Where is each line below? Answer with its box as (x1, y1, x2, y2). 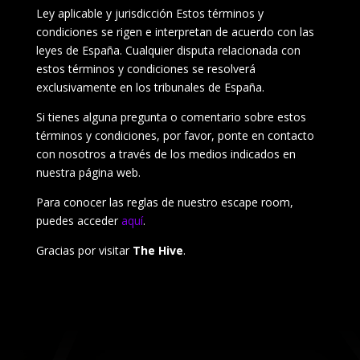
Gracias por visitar (35, 243, 133, 258)
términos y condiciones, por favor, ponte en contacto (35, 128, 314, 143)
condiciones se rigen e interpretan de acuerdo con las (35, 24, 314, 39)
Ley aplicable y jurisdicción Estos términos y (35, 6, 264, 21)
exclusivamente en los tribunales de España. (35, 80, 264, 95)
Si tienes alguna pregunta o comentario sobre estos (35, 109, 306, 125)
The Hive (132, 243, 183, 258)
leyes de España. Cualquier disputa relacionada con (35, 43, 301, 58)
